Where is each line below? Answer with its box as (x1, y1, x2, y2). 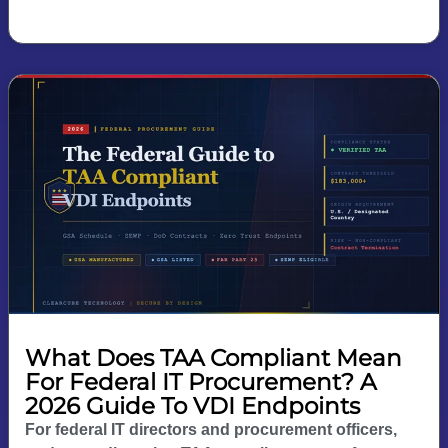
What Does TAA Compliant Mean (25, 344, 402, 373)
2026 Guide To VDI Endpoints (25, 392, 360, 421)
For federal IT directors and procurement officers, (25, 421, 397, 439)
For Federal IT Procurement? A (25, 368, 376, 397)
